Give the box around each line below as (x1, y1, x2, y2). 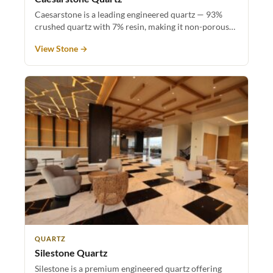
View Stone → (35, 43, 88, 54)
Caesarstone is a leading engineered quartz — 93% (35, 9, 222, 19)
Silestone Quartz (35, 246, 108, 258)
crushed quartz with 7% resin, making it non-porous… (35, 21, 235, 32)
